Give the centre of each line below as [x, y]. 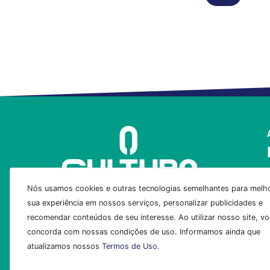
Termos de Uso [130, 246]
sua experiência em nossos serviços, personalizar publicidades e [145, 203]
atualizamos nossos [64, 246]
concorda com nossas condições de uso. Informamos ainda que [144, 232]
